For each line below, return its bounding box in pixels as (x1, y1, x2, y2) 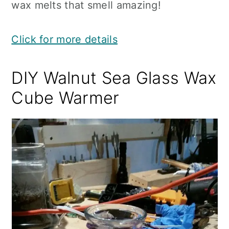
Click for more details (11, 33, 118, 45)
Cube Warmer (11, 88, 120, 108)
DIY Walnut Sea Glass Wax (11, 68, 217, 88)
